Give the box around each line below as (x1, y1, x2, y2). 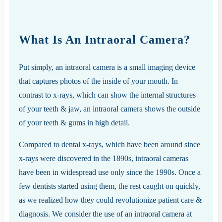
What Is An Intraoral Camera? (19, 33, 190, 46)
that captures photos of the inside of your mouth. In (19, 76, 178, 85)
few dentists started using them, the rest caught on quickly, (19, 181, 200, 190)
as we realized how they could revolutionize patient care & (19, 195, 202, 204)
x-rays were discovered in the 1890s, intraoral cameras (19, 154, 188, 163)
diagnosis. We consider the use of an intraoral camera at (19, 209, 192, 218)
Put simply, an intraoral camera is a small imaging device (19, 62, 195, 71)
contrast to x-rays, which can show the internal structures (19, 90, 196, 99)
